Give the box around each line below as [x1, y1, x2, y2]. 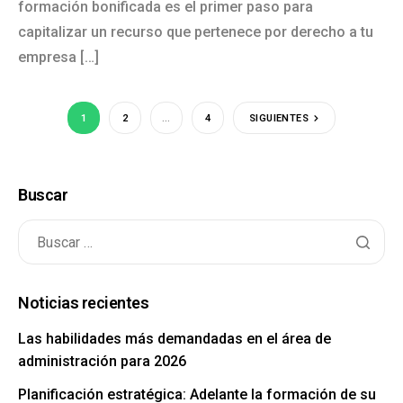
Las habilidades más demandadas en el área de [18, 330, 331, 347]
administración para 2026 [18, 353, 186, 370]
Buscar [18, 185, 68, 204]
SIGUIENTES [248, 112, 309, 124]
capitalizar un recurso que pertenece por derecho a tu [18, 23, 373, 40]
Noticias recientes [18, 293, 149, 312]
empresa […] [18, 49, 99, 66]
